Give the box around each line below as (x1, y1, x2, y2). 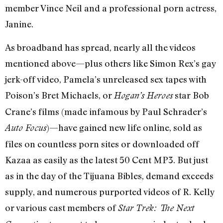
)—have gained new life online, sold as (46, 121, 202, 133)
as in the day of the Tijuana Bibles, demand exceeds (5, 170, 214, 181)
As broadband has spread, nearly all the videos (5, 41, 196, 53)
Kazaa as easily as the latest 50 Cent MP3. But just (5, 154, 208, 165)
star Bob (173, 89, 209, 101)
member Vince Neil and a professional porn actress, (5, 2, 217, 14)
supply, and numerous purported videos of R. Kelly (5, 186, 215, 197)
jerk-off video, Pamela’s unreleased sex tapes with (5, 73, 207, 85)
